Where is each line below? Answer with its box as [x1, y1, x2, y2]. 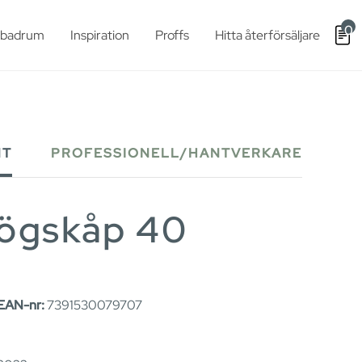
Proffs [155, 26, 189, 44]
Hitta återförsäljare [215, 26, 320, 44]
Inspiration [70, 26, 129, 44]
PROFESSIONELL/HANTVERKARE [51, 145, 302, 162]
